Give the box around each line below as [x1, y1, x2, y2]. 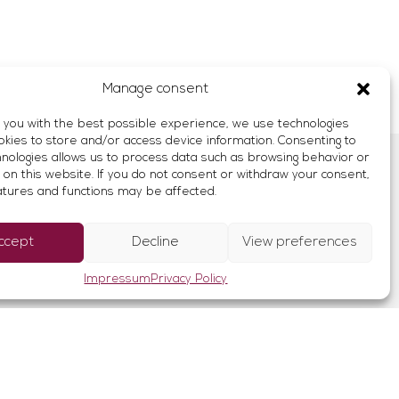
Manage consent [102, 82, 209, 96]
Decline [132, 235, 180, 249]
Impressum [84, 273, 151, 285]
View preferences [242, 235, 358, 249]
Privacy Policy [151, 273, 228, 285]
